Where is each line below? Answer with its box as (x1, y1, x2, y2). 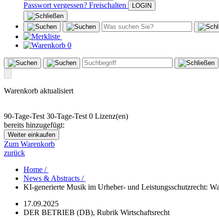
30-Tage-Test (46, 112, 87, 121)
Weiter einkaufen (8, 131, 55, 139)
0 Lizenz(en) (89, 112, 128, 121)
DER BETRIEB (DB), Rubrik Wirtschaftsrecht (23, 208, 170, 217)
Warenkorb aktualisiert (4, 87, 73, 95)
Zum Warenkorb (4, 140, 55, 149)
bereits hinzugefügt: (4, 121, 65, 130)
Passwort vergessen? (23, 1, 87, 10)
